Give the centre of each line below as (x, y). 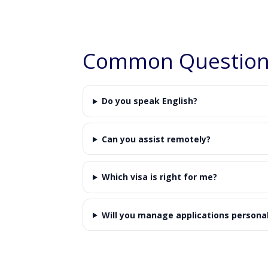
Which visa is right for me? (159, 177)
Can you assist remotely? (156, 139)
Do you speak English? (149, 101)
